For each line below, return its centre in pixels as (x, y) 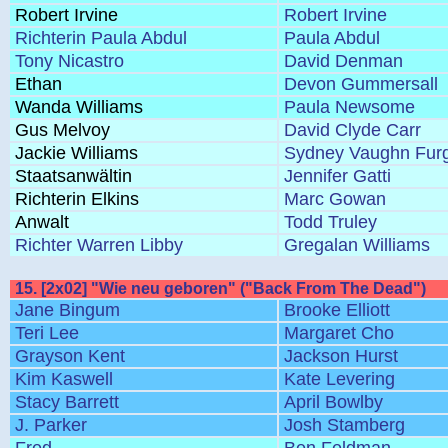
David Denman (343, 61)
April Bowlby (333, 402)
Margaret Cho (339, 333)
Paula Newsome (349, 107)
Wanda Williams (79, 107)
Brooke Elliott (337, 310)
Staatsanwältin (73, 176)
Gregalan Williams (357, 245)
